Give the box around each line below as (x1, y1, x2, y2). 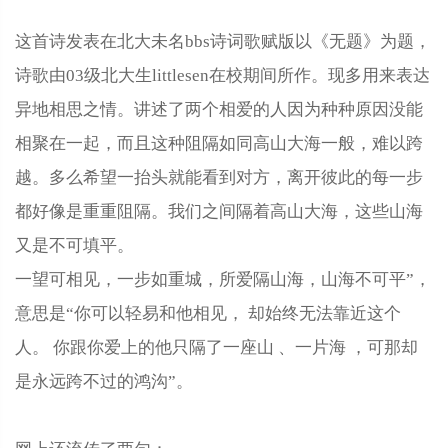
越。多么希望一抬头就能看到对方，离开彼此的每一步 (15, 168, 423, 187)
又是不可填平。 (15, 236, 134, 255)
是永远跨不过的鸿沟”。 (15, 372, 193, 391)
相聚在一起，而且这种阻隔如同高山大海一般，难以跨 (15, 134, 423, 153)
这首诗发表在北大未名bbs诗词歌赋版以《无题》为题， (15, 32, 431, 51)
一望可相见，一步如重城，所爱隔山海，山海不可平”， (15, 270, 431, 289)
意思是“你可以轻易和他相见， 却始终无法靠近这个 (15, 304, 401, 323)
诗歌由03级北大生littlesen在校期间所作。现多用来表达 (15, 66, 430, 85)
